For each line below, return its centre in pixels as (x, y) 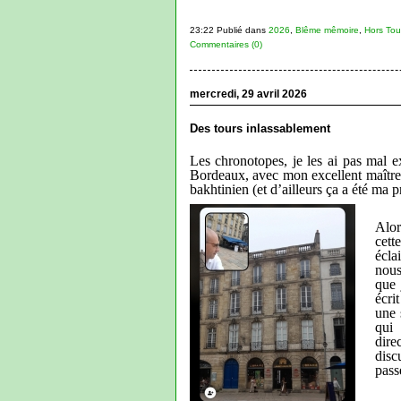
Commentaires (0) (226, 44)
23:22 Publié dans (229, 30)
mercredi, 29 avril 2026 (248, 94)
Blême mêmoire (327, 30)
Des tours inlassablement (260, 128)
